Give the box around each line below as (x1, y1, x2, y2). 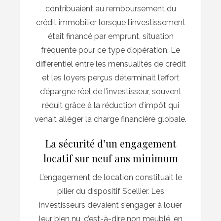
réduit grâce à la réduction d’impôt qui (42, 101, 179, 110)
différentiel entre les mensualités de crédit (35, 59, 186, 69)
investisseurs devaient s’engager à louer (39, 200, 182, 210)
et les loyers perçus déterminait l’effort (41, 73, 180, 83)
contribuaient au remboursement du (45, 4, 176, 14)
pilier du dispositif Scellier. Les (57, 186, 164, 196)
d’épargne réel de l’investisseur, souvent (39, 87, 182, 97)
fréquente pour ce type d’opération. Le (41, 45, 180, 55)
